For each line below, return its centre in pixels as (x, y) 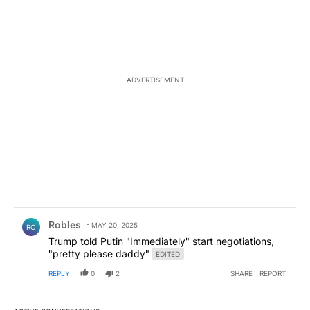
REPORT (273, 274)
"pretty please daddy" (99, 254)
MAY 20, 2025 (115, 225)
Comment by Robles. (69, 215)
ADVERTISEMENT (155, 80)
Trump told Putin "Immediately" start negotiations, (161, 241)
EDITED (168, 254)
